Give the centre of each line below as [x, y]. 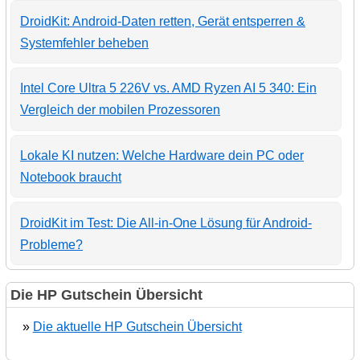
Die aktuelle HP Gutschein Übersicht [137, 327]
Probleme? [52, 244]
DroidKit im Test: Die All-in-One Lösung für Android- [166, 223]
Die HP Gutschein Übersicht [106, 295]
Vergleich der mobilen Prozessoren [121, 110]
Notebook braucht [71, 178]
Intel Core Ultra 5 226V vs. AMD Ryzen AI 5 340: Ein [169, 88]
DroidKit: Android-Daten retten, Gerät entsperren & [163, 21]
